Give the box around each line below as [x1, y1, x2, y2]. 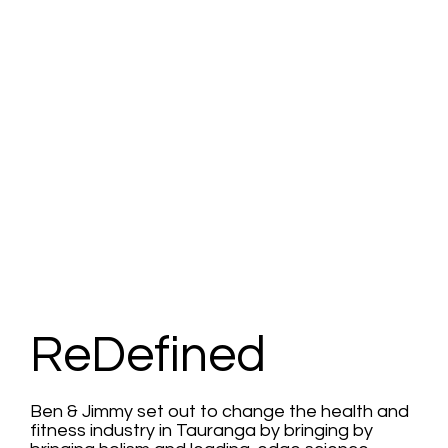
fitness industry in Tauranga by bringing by [30, 421, 373, 440]
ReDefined [30, 330, 266, 382]
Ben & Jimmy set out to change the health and [30, 402, 409, 421]
